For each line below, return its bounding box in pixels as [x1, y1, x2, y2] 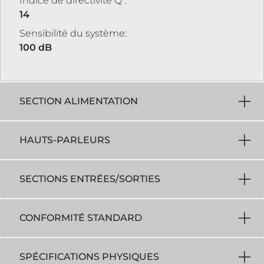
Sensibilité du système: [19, 28, 127, 39]
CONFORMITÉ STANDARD [19, 212, 142, 223]
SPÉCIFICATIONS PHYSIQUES [19, 251, 159, 262]
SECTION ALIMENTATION [19, 95, 138, 107]
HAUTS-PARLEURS [19, 134, 110, 146]
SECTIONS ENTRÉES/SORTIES [19, 173, 160, 184]
